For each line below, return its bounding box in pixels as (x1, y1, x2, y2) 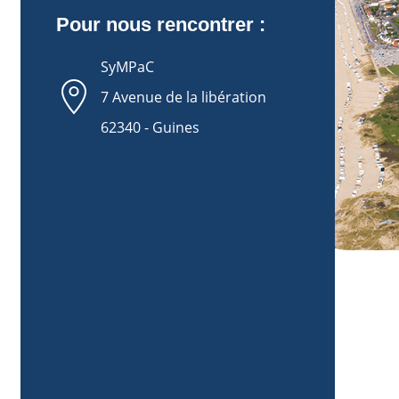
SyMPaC (100, 57, 154, 77)
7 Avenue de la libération (100, 87, 266, 108)
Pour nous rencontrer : (55, 13, 265, 37)
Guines (151, 118, 199, 138)
